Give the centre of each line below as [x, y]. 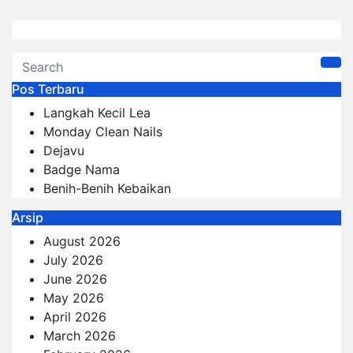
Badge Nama [82, 169]
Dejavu [64, 150]
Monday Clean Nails [103, 131]
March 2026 [80, 335]
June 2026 [75, 279]
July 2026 [73, 260]
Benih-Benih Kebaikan [107, 188]
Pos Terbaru [48, 89]
